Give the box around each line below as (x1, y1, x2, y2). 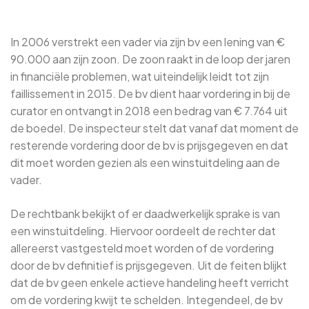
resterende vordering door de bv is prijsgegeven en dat (10, 138, 288, 153)
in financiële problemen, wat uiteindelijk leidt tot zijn (10, 69, 269, 84)
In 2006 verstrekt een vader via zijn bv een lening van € (10, 34, 285, 50)
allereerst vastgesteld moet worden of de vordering (10, 241, 274, 256)
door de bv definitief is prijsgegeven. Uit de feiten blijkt (10, 258, 287, 273)
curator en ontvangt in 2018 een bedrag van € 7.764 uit (10, 103, 288, 119)
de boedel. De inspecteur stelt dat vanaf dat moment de (10, 121, 299, 136)
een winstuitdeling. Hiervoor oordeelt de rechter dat (10, 223, 276, 239)
